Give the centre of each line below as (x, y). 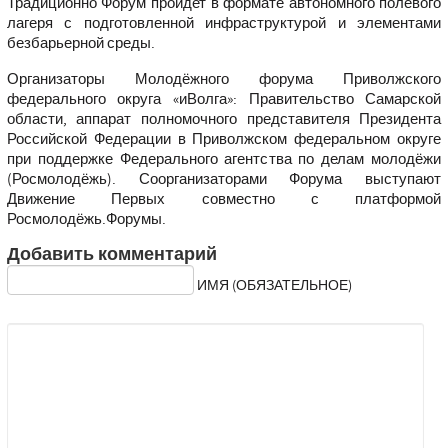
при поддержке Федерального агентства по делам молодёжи (224, 158)
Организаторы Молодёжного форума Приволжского (224, 78)
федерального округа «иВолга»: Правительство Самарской (224, 98)
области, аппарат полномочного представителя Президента (224, 118)
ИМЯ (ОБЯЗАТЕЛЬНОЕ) (274, 285)
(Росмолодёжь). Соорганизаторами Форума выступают (224, 178)
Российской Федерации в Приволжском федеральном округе (224, 138)
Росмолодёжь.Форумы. (87, 218)
